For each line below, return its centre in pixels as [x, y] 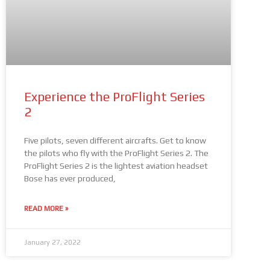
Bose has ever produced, [70, 179]
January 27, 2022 [52, 243]
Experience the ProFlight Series [115, 97]
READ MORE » [46, 209]
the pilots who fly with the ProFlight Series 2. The [116, 153]
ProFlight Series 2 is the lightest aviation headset [116, 166]
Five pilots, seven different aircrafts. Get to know [115, 141]
